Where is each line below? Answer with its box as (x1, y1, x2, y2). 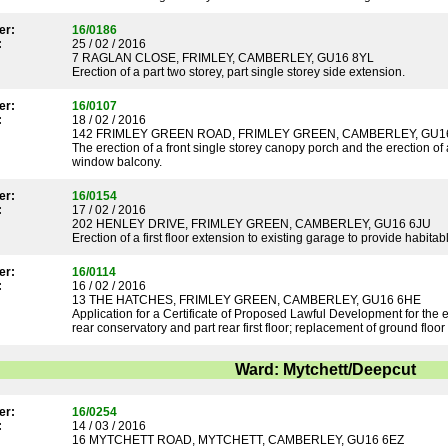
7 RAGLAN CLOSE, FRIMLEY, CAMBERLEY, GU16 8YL (72, 51, 374, 65)
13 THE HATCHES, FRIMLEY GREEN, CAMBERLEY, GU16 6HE (72, 293, 421, 307)
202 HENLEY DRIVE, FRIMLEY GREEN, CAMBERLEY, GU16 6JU (72, 217, 431, 231)
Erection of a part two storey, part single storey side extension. (72, 65, 405, 79)
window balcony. (72, 155, 162, 169)
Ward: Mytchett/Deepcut (234, 361, 416, 378)
